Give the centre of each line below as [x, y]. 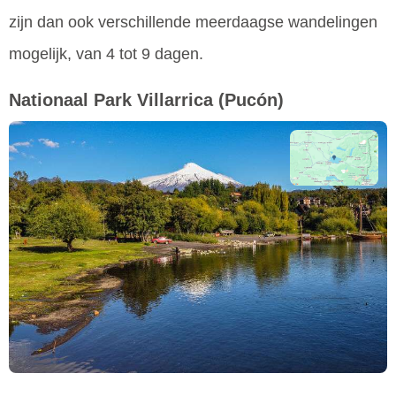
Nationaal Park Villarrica [111, 100]
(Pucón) [251, 100]
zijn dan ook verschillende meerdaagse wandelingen [193, 23]
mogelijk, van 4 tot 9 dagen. [106, 54]
